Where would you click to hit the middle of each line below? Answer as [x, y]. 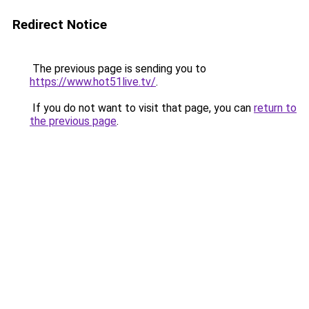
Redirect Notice [60, 24]
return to [275, 108]
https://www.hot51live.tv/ [93, 82]
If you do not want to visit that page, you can [142, 108]
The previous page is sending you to [118, 69]
